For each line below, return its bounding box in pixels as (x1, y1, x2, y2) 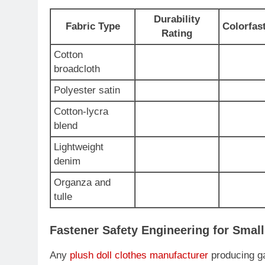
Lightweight (54, 141, 104, 153)
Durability (154, 14, 200, 25)
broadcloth (54, 63, 100, 75)
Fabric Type (65, 21, 120, 33)
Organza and (54, 177, 111, 189)
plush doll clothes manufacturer (70, 250, 208, 261)
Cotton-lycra (54, 106, 108, 118)
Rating (161, 28, 192, 40)
